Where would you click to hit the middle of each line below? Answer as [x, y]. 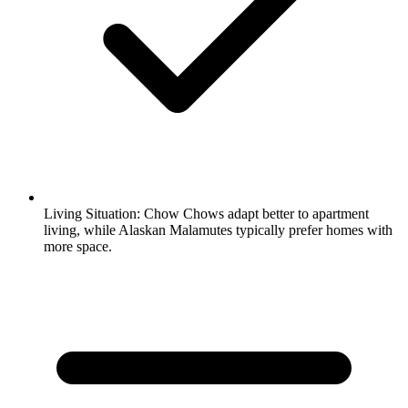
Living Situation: [92, 213]
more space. [78, 246]
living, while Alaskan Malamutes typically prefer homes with [218, 229]
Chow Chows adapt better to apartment [255, 213]
